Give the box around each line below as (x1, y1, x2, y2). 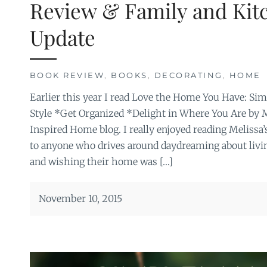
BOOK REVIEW (29, 70, 104, 80)
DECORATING (154, 70, 223, 80)
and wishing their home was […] (29, 156, 173, 168)
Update (29, 23, 95, 52)
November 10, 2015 (38, 193, 122, 205)
